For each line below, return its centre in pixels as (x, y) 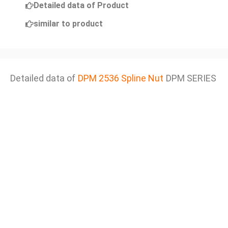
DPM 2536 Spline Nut (121, 78)
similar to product (68, 24)
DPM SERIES (191, 78)
